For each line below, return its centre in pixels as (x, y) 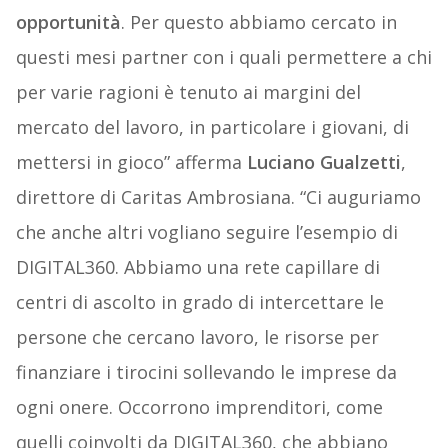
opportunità (68, 22)
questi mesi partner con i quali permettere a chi (223, 57)
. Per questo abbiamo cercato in (258, 22)
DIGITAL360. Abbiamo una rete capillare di (197, 267)
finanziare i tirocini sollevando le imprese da (206, 372)
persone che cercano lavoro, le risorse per (197, 337)
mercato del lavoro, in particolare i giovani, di (212, 127)
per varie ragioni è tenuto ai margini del (188, 92)
